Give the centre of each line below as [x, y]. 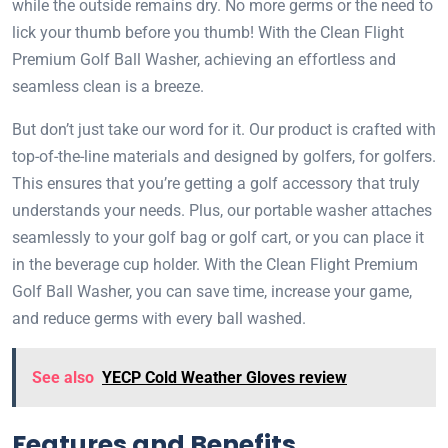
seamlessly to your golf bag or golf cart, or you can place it [218, 237]
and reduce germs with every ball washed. [159, 318]
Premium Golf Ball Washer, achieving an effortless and [204, 59]
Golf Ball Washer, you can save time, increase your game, [212, 291]
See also [63, 377]
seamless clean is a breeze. [108, 86]
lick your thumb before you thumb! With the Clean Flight [208, 32]
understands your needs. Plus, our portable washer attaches [222, 210]
